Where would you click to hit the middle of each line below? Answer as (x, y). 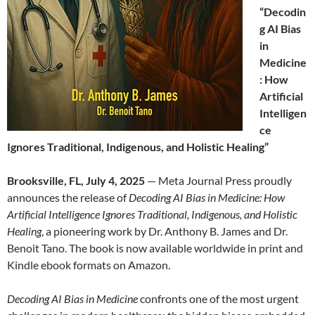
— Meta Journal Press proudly (218, 181)
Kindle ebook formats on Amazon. (89, 265)
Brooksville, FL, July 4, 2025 (76, 181)
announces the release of (68, 198)
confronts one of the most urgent (218, 299)
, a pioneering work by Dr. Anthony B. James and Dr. (165, 231)
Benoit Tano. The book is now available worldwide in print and (155, 248)
